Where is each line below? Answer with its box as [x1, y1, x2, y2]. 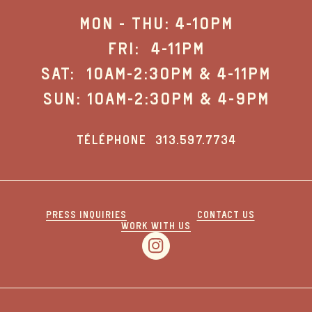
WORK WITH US [121, 220, 191, 232]
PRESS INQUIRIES [46, 209, 127, 221]
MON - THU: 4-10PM [79, 13, 233, 33]
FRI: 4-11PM [107, 38, 205, 58]
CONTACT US [196, 209, 255, 221]
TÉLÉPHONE [76, 132, 155, 148]
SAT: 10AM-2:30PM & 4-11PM [41, 63, 271, 84]
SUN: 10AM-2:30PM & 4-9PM [42, 88, 270, 109]
